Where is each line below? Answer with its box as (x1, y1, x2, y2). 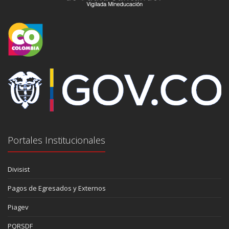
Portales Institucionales (8, 134, 105, 147)
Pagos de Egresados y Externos (8, 184, 106, 193)
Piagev (8, 202, 29, 212)
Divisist (8, 165, 30, 174)
